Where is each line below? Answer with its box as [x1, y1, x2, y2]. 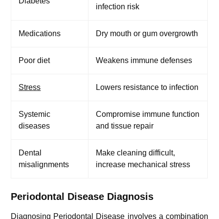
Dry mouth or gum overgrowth [96, 29, 198, 38]
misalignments [19, 160, 69, 169]
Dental [19, 148, 42, 157]
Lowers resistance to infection [96, 83, 199, 91]
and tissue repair [96, 121, 154, 130]
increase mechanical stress [96, 160, 191, 169]
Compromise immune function [96, 109, 200, 118]
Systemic [19, 109, 51, 118]
